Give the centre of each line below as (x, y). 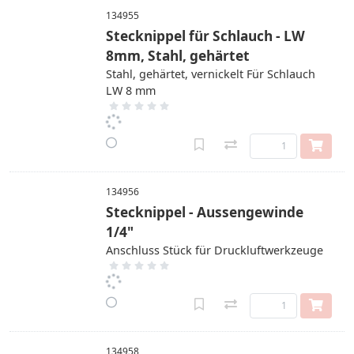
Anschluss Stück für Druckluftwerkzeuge (215, 250)
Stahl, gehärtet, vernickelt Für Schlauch (211, 74)
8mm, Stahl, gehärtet (178, 56)
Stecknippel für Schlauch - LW (205, 36)
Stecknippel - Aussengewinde (205, 212)
